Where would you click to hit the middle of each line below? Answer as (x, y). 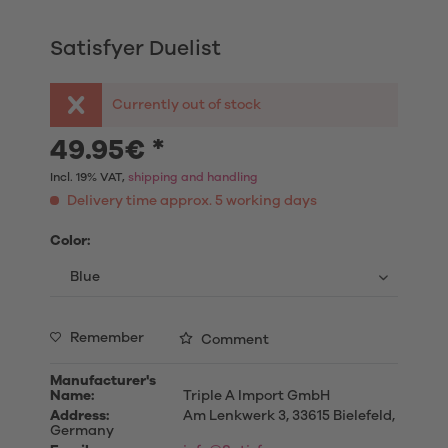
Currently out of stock (187, 105)
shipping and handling (193, 177)
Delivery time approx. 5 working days (190, 201)
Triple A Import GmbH (254, 396)
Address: (79, 416)
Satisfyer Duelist (135, 48)
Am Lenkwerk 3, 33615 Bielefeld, (287, 416)
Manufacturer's (103, 381)
